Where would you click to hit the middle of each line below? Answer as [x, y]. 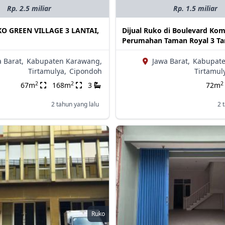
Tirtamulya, [47, 71]
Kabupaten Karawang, [64, 61]
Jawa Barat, [171, 61]
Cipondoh [85, 71]
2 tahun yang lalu [75, 104]
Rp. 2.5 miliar [29, 9]
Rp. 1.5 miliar [196, 9]
